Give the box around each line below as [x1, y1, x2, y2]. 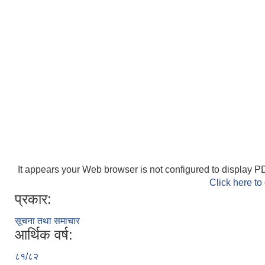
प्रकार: [15, 190, 51, 207]
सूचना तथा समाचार [15, 215, 80, 226]
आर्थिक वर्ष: [15, 226, 73, 243]
